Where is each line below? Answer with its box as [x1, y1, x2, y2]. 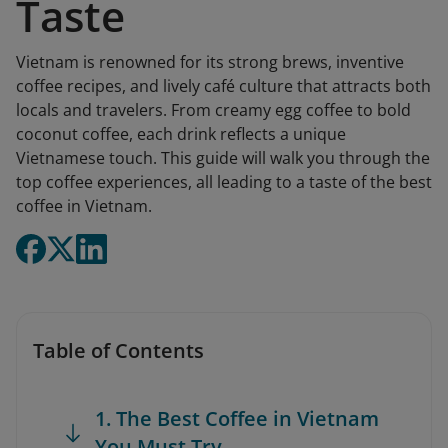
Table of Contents [33, 337, 204, 364]
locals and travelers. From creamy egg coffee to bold [16, 99, 411, 121]
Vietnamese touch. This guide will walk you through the [16, 147, 430, 169]
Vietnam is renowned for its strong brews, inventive [16, 51, 404, 73]
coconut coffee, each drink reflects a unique [16, 123, 346, 145]
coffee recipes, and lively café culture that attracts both [16, 75, 431, 97]
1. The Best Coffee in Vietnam [95, 405, 379, 432]
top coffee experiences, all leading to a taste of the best [16, 171, 432, 193]
